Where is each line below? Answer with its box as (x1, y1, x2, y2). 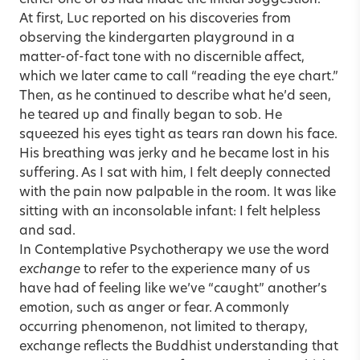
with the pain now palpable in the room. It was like (19, 186, 336, 199)
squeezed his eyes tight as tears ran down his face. (19, 128, 337, 141)
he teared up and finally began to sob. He (19, 108, 282, 122)
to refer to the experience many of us (80, 263, 310, 276)
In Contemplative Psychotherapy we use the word (19, 243, 329, 257)
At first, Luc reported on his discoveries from (19, 12, 291, 26)
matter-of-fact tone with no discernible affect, (19, 51, 305, 64)
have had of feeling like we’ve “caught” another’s (19, 282, 327, 296)
